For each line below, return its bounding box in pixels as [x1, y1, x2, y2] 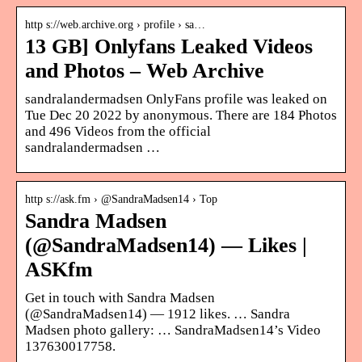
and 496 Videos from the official [25, 123, 211, 139]
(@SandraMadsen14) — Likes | [25, 233, 307, 257]
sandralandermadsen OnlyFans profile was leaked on [25, 90, 327, 107]
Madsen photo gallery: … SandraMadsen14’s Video [25, 322, 321, 338]
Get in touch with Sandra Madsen [25, 289, 215, 305]
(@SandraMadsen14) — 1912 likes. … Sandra [25, 305, 290, 322]
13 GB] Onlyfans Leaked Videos [25, 34, 313, 58]
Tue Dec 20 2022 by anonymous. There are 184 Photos [25, 107, 337, 123]
